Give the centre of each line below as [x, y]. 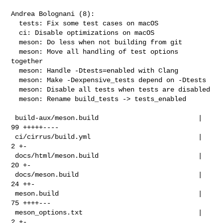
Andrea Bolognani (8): [53, 14]
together [27, 61]
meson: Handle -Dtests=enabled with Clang [15, 70]
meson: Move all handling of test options [15, 52]
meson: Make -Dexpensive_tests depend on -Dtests [15, 80]
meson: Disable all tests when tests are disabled [15, 89]
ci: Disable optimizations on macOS [15, 33]
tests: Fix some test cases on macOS [15, 23]
